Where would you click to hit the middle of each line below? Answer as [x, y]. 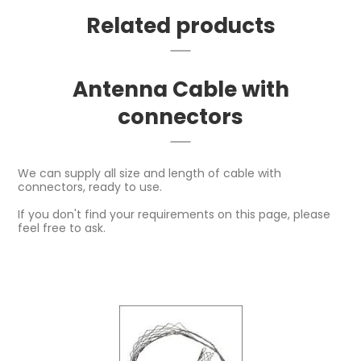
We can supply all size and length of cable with [150, 173]
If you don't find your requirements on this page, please [174, 214]
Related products [180, 25]
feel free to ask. [62, 228]
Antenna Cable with [180, 89]
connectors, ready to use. [90, 187]
